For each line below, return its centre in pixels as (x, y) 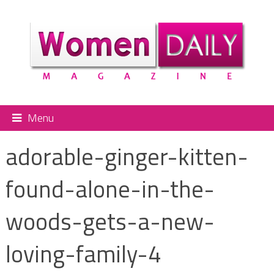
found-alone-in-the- (110, 189)
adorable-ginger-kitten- (127, 156)
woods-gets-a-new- (110, 221)
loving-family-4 (83, 254)
